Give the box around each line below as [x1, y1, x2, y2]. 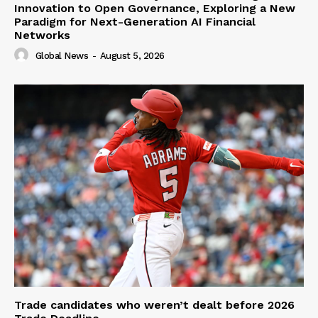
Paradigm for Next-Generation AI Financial [14, 14, 256, 28]
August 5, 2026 [99, 50, 165, 61]
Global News [35, 50, 88, 61]
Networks [14, 28, 70, 42]
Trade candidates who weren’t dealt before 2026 [14, 298, 295, 312]
